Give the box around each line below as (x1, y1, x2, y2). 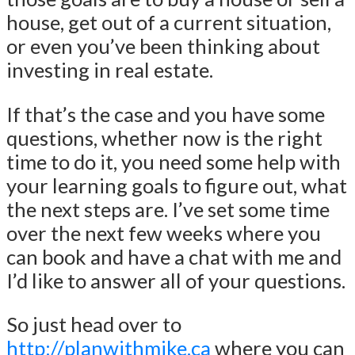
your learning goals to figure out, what (6, 173, 347, 197)
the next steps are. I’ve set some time (6, 197, 330, 221)
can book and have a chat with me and (6, 244, 342, 269)
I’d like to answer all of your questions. (6, 268, 345, 292)
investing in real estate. (6, 58, 213, 82)
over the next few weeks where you (6, 220, 321, 245)
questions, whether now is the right (6, 125, 323, 150)
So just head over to (6, 312, 181, 337)
